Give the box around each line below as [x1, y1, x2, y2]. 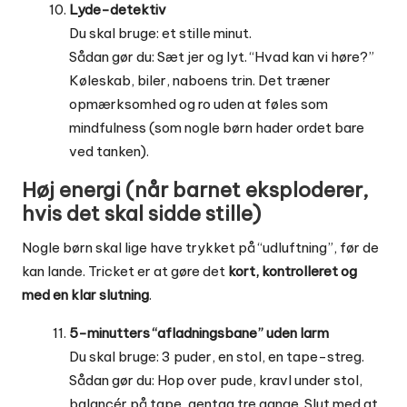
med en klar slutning [22, 286, 149, 304]
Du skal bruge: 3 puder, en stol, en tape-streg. [69, 348, 364, 366]
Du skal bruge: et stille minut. [69, 25, 252, 43]
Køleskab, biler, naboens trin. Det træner [69, 72, 331, 90]
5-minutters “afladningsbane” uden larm [69, 324, 329, 342]
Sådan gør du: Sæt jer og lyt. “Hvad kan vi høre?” [69, 48, 374, 66]
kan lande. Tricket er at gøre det [22, 263, 228, 281]
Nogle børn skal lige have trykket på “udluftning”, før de [22, 239, 379, 257]
